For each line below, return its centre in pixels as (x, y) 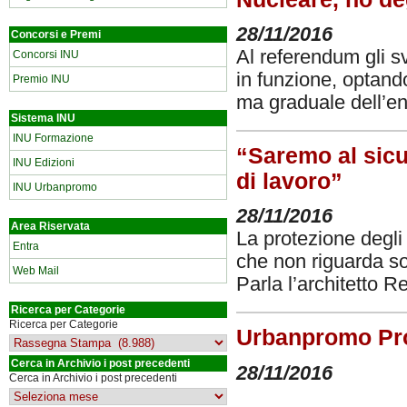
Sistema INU (43, 118)
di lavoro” (289, 182)
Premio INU (41, 79)
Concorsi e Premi (56, 35)
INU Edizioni (44, 163)
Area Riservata (50, 226)
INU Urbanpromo (55, 187)
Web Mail (36, 271)
